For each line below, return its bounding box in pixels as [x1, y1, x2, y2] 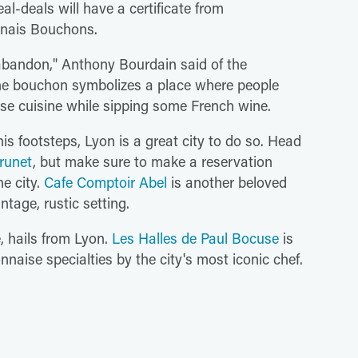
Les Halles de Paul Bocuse [112, 229, 279, 248]
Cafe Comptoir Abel [44, 173, 167, 192]
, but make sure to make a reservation [33, 152, 272, 171]
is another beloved [167, 173, 287, 192]
